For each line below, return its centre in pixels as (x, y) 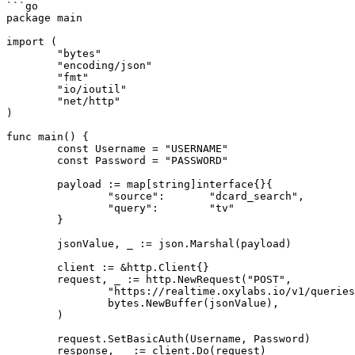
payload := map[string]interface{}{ (32, 184)
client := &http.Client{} (32, 267)
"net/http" (32, 101)
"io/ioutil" (32, 89)
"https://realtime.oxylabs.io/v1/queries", (57, 291)
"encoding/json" (32, 65)
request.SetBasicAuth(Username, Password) (32, 339)
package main (44, 18)
